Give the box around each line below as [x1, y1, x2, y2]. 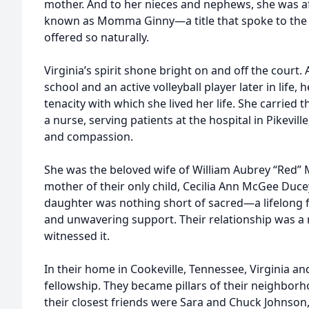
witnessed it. [44, 228, 110, 243]
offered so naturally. [44, 30, 149, 45]
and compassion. [44, 129, 133, 144]
